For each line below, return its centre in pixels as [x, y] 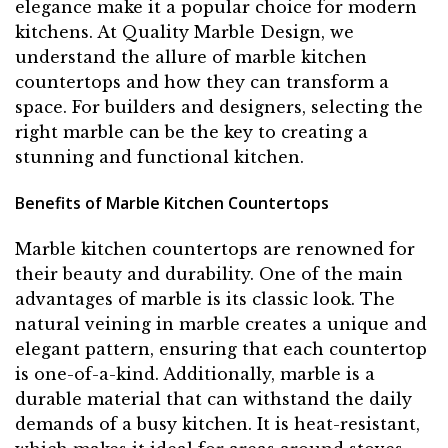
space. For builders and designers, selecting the [219, 107]
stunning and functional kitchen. [159, 157]
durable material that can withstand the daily [213, 398]
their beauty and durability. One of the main [209, 273]
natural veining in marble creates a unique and [221, 323]
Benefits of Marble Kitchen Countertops [172, 202]
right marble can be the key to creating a [191, 132]
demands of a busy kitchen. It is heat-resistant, [217, 423]
